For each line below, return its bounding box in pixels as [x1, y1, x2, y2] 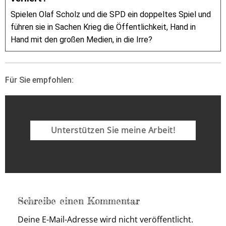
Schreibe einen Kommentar [18, 195, 143, 207]
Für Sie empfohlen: [5, 75, 74, 85]
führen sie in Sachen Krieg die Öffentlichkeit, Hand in [11, 22, 196, 32]
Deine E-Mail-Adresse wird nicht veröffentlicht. [18, 213, 193, 225]
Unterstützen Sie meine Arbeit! [51, 124, 175, 136]
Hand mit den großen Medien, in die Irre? [11, 34, 152, 44]
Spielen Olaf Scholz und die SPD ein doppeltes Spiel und [11, 9, 211, 19]
